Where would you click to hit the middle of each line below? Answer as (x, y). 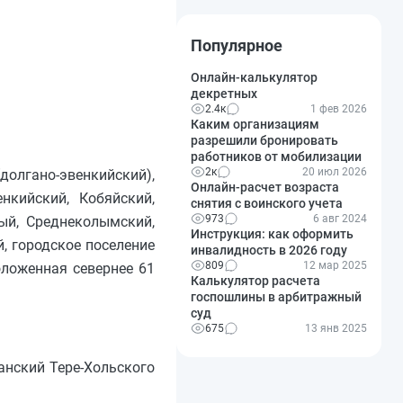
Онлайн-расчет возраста (265, 187)
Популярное (237, 45)
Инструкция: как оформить (272, 234)
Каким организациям (255, 124)
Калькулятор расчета (255, 281)
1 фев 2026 (339, 109)
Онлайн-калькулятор (254, 77)
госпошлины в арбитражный (276, 297)
